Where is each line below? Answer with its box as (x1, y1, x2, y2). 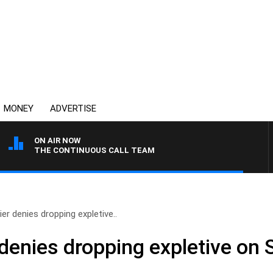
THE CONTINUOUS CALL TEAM (34, 146, 155, 155)
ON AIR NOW (34, 136, 80, 145)
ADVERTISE (50, 103, 96, 114)
